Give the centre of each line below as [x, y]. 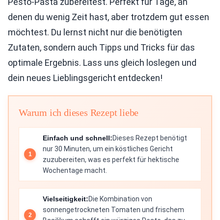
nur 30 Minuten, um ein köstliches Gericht [108, 149]
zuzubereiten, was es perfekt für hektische [111, 160]
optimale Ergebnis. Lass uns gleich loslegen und [102, 63]
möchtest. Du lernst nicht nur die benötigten [95, 32]
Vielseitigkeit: [66, 199]
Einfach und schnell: [78, 138]
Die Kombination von [120, 199]
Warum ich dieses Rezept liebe [79, 113]
